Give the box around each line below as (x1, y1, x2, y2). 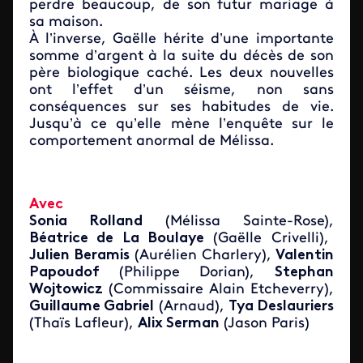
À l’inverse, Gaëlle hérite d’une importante (29, 32, 334, 47)
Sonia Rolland (29, 214, 165, 229)
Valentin (271, 248, 334, 263)
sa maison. (29, 15, 103, 30)
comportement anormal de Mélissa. (29, 134, 274, 149)
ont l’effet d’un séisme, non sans (29, 83, 334, 98)
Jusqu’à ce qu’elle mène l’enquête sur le (29, 117, 334, 132)
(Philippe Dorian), (118, 265, 275, 280)
